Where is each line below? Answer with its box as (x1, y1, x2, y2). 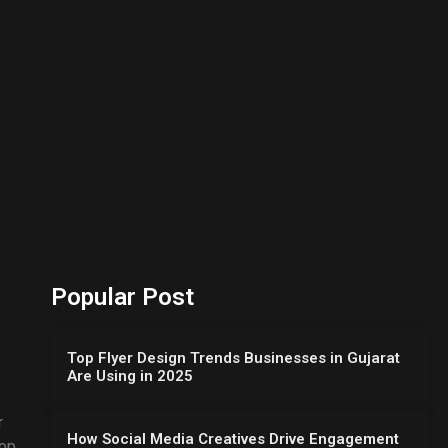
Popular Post (50, 282, 194, 311)
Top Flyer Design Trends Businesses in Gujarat (66, 348, 400, 367)
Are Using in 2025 (66, 366, 193, 385)
